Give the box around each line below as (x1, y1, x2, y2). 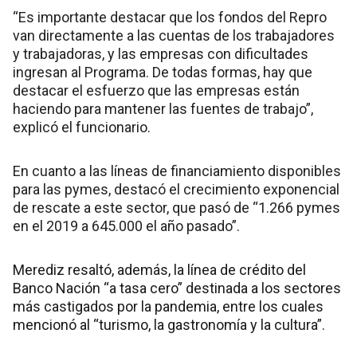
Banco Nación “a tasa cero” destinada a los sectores (13, 280, 341, 297)
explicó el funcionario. (13, 119, 151, 136)
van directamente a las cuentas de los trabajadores (13, 27, 335, 45)
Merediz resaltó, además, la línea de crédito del (13, 261, 306, 279)
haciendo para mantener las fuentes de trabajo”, (13, 100, 313, 118)
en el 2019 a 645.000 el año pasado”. (13, 218, 240, 235)
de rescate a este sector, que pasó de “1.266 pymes (13, 199, 340, 217)
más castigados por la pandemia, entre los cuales (13, 298, 324, 316)
